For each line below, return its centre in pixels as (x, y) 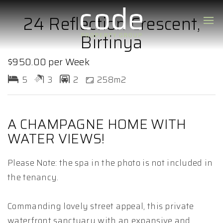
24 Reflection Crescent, (111, 24)
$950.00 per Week (49, 62)
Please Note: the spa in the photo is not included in (110, 163)
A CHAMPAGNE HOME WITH (97, 124)
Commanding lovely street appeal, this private (101, 206)
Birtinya (111, 42)
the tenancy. (33, 177)
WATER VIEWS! (56, 139)
